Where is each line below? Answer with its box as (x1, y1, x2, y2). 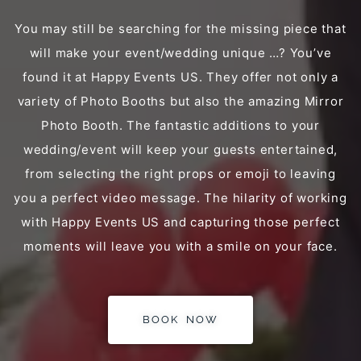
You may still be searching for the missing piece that (15, 20, 346, 36)
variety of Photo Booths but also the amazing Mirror (17, 93, 344, 109)
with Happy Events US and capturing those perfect (21, 214, 340, 230)
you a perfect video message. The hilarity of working (14, 189, 347, 205)
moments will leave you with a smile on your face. (23, 238, 338, 254)
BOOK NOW (143, 313, 218, 326)
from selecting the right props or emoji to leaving (25, 165, 336, 181)
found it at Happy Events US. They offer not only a (23, 68, 338, 85)
